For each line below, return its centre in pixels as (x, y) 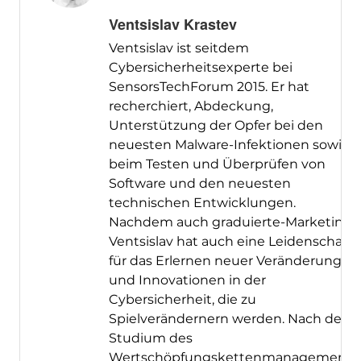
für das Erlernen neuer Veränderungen (233, 261)
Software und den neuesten (199, 184)
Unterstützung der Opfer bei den (216, 126)
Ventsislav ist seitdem (178, 48)
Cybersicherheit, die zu (182, 300)
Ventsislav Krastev (172, 25)
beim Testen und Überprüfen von (217, 164)
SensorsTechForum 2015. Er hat (209, 87)
